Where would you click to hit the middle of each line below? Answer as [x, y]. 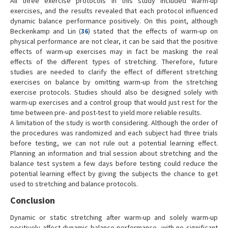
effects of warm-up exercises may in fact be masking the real [114, 52]
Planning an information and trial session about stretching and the [114, 153]
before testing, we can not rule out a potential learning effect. [114, 143]
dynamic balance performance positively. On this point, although [114, 21]
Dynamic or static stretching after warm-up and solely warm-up [114, 218]
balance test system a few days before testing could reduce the [114, 164]
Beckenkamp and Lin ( [46, 31]
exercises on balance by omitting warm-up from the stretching [114, 82]
